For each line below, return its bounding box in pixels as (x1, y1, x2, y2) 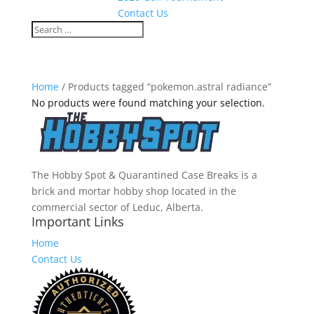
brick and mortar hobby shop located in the (31, 184, 236, 198)
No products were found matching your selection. (31, 96, 265, 109)
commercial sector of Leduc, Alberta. (31, 200, 203, 214)
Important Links (31, 213, 124, 230)
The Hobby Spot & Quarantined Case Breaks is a (31, 168, 257, 182)
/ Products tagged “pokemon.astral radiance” (58, 80, 271, 93)
